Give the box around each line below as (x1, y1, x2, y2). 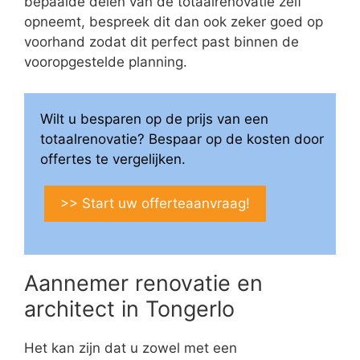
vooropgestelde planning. (24, 54, 187, 71)
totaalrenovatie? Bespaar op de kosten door (40, 130, 324, 147)
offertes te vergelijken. (40, 150, 186, 167)
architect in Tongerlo (24, 295, 235, 322)
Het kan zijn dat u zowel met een (24, 339, 237, 356)
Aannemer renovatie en (24, 269, 263, 297)
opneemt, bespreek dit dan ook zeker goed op (24, 14, 323, 31)
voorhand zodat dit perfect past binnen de (24, 34, 299, 51)
